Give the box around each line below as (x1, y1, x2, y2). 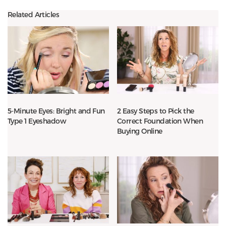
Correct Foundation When (117, 116, 203, 125)
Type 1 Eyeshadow (8, 116, 67, 125)
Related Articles (8, 10, 60, 19)
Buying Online (117, 126, 162, 135)
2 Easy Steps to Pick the (117, 106, 194, 115)
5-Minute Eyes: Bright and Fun (8, 106, 105, 115)
